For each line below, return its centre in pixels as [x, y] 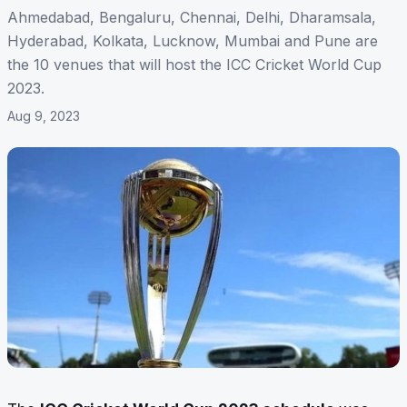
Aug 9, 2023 [44, 116]
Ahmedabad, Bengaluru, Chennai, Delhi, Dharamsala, [192, 18]
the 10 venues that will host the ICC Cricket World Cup [194, 65]
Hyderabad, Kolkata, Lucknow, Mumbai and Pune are [193, 41]
